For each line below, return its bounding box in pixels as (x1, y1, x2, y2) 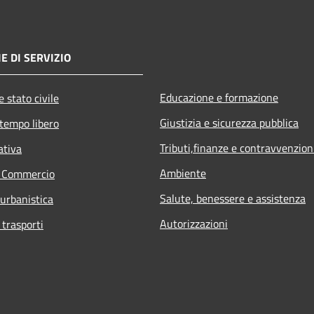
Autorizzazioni (160, 214, 228, 232)
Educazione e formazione (160, 88, 278, 106)
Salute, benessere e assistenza (160, 189, 306, 207)
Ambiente (160, 164, 206, 182)
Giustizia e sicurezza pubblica (160, 114, 299, 131)
